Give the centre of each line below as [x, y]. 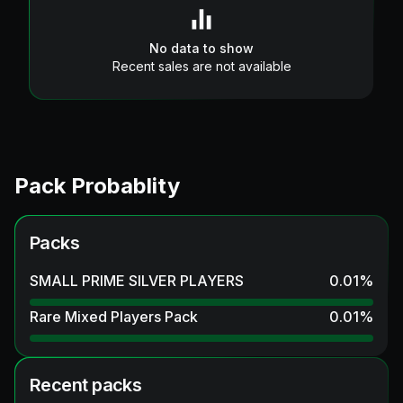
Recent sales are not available [201, 66]
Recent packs [86, 385]
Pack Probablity [97, 185]
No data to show [201, 48]
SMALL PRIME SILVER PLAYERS [137, 280]
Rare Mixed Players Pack [114, 316]
